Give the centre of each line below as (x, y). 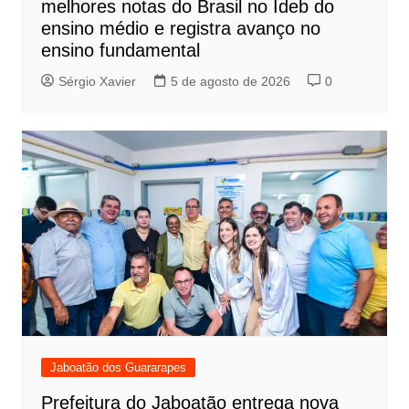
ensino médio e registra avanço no (180, 28)
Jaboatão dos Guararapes (118, 367)
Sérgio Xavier (97, 81)
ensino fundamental (120, 50)
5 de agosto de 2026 (230, 81)
